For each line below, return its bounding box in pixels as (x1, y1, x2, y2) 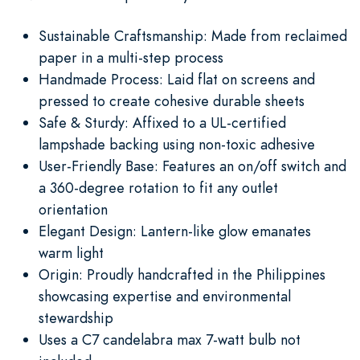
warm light (39, 242, 104, 263)
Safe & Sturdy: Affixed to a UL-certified (39, 112, 286, 133)
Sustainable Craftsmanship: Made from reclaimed (39, 25, 347, 46)
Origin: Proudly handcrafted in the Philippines (39, 264, 325, 284)
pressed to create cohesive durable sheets (39, 90, 305, 111)
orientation (39, 198, 108, 219)
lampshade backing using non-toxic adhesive (39, 133, 315, 154)
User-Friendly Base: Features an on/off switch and (39, 155, 346, 176)
